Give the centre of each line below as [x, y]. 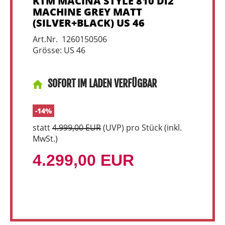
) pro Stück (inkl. [152, 128]
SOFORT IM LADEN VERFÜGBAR [102, 84]
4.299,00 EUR [83, 160]
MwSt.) [45, 139]
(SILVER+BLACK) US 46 [89, 23]
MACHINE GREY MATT [87, 12]
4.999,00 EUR [77, 128]
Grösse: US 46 [59, 50]
